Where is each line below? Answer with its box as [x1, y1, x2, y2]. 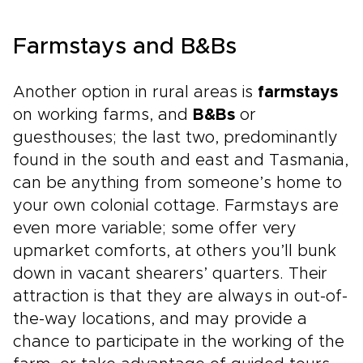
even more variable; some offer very [13, 220, 297, 237]
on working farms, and [13, 107, 193, 123]
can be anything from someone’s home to [13, 175, 342, 191]
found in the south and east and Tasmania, [13, 152, 348, 169]
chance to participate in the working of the [13, 334, 344, 350]
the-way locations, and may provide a [13, 311, 307, 327]
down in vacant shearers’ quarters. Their [13, 266, 327, 282]
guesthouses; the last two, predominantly [13, 130, 338, 146]
